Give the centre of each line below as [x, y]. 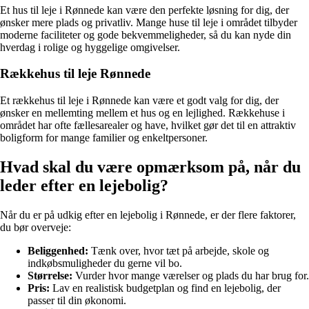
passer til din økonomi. [77, 300]
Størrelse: [50, 275]
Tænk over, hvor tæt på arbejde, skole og [179, 250]
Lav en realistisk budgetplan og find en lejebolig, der [165, 288]
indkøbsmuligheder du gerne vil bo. [105, 263]
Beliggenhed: [58, 250]
